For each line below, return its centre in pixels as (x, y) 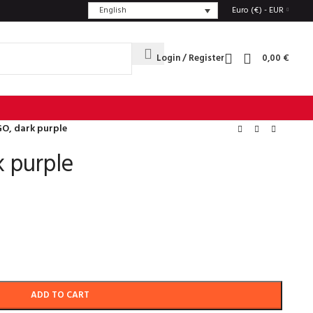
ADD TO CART (60, 295)
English (112, 10)
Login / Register (190, 58)
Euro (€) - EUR (258, 10)
